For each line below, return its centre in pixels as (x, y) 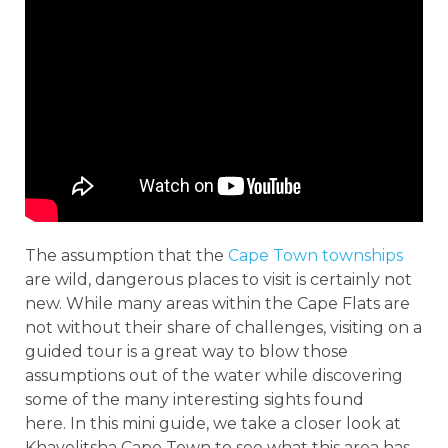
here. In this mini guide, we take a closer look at (213, 423)
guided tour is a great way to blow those (186, 351)
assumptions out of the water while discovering (214, 375)
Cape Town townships (315, 255)
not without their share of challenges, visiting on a (223, 327)
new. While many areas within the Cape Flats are (217, 303)
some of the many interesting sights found (194, 399)
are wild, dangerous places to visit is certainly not (218, 279)
